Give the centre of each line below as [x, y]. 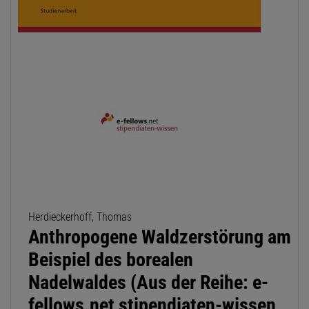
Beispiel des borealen [111, 260]
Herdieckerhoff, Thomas [80, 217]
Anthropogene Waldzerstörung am [160, 237]
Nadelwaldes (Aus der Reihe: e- [148, 283]
